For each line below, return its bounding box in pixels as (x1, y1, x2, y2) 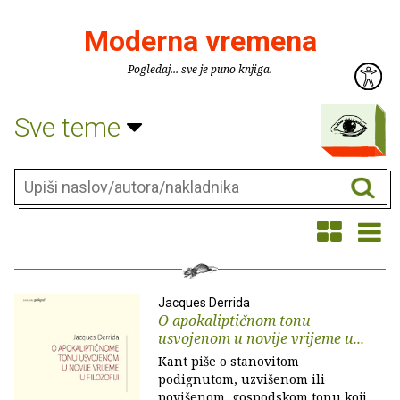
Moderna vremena (83, 24, 317, 58)
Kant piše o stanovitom (158, 353, 299, 370)
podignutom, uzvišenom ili (158, 371, 325, 387)
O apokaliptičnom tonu (158, 311, 311, 330)
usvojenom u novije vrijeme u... (158, 329, 364, 348)
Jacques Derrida (158, 296, 250, 310)
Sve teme (14, 111, 127, 143)
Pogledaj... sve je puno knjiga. (128, 62, 272, 77)
